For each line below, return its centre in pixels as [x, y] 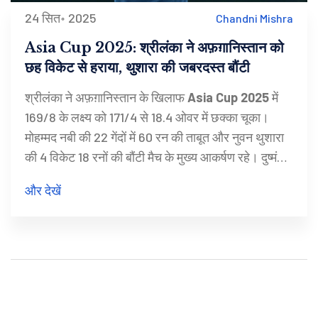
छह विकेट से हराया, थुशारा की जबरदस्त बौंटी [137, 68]
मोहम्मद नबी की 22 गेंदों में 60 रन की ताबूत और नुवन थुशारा [154, 137]
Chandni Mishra [254, 18]
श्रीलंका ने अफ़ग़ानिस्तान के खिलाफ [106, 98]
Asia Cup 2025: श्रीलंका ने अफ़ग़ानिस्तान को [154, 48]
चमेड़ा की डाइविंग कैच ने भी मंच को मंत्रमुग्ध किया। [136, 177]
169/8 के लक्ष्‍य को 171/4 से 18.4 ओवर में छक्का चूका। [147, 117]
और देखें [43, 191]
